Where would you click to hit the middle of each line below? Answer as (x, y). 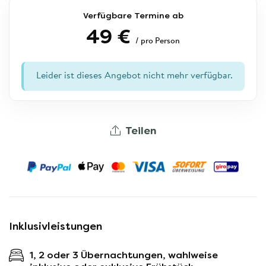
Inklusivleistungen (56, 226)
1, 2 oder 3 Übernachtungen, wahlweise (124, 255)
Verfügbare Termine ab (133, 15)
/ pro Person (158, 42)
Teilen (140, 130)
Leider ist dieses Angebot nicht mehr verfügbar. (134, 76)
